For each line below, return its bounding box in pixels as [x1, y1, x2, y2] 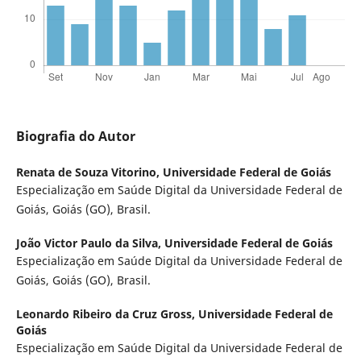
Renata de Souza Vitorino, [15, 164, 163, 180]
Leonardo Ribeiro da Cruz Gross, [15, 306, 198, 322]
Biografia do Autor [15, 127, 135, 146]
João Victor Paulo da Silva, [15, 235, 164, 251]
